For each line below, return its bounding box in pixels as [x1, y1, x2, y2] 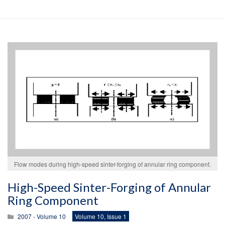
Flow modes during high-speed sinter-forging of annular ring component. [14, 160, 211, 168]
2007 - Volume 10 [18, 212, 66, 220]
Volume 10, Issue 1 [75, 212, 127, 220]
